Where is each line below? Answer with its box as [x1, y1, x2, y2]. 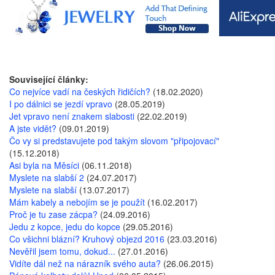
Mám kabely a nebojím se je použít [9, 196, 145, 208]
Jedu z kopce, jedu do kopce [9, 220, 120, 233]
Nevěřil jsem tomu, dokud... [9, 245, 115, 257]
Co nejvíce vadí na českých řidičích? [9, 85, 150, 98]
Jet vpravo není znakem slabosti [9, 110, 134, 122]
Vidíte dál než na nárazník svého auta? [9, 257, 161, 269]
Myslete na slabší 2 [9, 171, 84, 184]
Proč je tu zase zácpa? [9, 208, 98, 220]
